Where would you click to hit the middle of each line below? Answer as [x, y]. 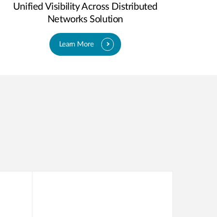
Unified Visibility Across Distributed [85, 7]
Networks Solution [85, 20]
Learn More [76, 44]
